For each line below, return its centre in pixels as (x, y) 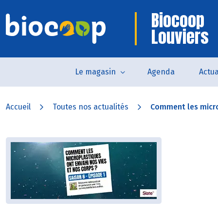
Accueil (18, 107)
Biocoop (178, 20)
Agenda (161, 72)
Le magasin (95, 72)
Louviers (180, 37)
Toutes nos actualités (91, 107)
